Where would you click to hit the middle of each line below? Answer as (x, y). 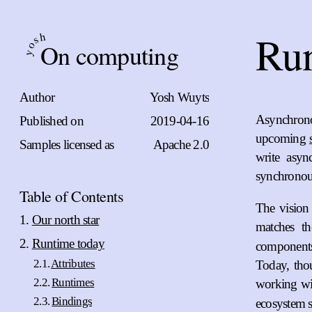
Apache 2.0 (181, 145)
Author (37, 97)
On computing (109, 55)
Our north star (65, 220)
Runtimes (73, 282)
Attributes (73, 264)
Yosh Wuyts (179, 97)
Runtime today (68, 243)
